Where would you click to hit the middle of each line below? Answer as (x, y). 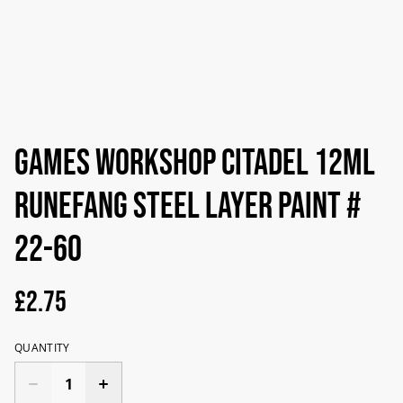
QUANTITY (42, 348)
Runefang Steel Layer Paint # (188, 207)
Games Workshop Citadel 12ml (195, 164)
